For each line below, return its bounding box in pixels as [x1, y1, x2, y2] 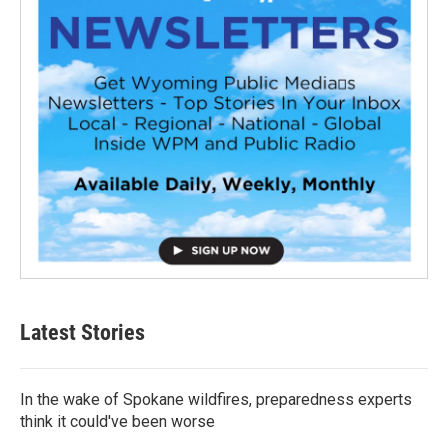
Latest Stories [20, 319, 145, 345]
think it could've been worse [20, 411, 215, 431]
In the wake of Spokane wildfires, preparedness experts [20, 389, 412, 409]
